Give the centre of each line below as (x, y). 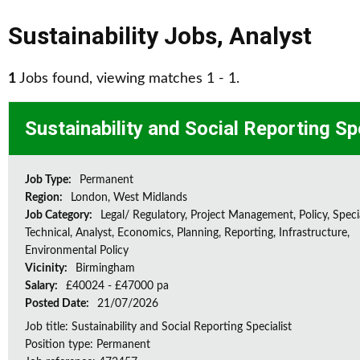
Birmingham (105, 268)
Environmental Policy (77, 251)
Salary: (43, 286)
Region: (45, 198)
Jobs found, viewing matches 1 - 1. (128, 79)
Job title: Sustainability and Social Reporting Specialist (158, 327)
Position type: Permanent (88, 345)
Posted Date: (58, 304)
